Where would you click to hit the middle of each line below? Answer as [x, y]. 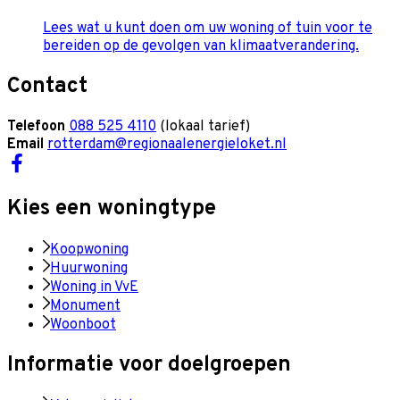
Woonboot [83, 325]
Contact [47, 86]
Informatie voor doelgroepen [149, 366]
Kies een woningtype [112, 209]
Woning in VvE [94, 288]
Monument [85, 307]
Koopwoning [89, 250]
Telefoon [38, 126]
